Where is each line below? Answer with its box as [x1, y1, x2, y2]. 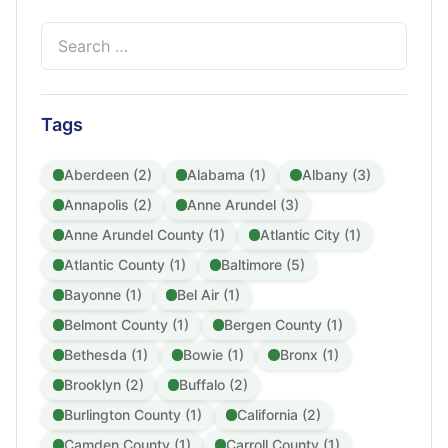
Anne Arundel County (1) [64, 225, 226, 243]
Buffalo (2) [179, 375, 249, 393]
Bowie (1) [183, 345, 245, 363]
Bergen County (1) [224, 315, 344, 333]
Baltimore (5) [221, 255, 306, 273]
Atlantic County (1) [64, 255, 187, 273]
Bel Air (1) [177, 285, 241, 303]
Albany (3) [301, 165, 371, 183]
